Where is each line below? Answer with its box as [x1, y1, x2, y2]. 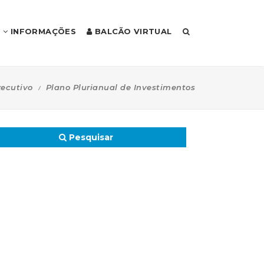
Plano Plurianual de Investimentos [45, 82, 195, 92]
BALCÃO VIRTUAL [92, 27, 172, 36]
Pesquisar [67, 132, 113, 143]
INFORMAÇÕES [8, 27, 77, 36]
